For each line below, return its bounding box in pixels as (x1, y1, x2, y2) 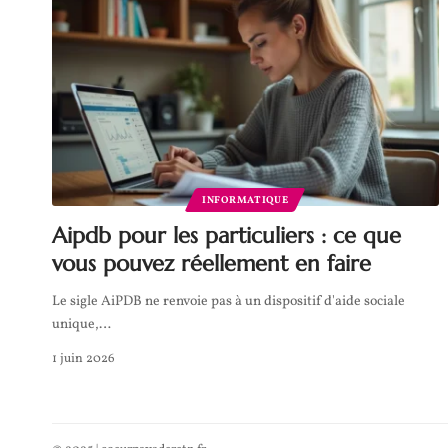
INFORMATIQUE (202, 192, 289, 207)
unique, (52, 314, 99, 334)
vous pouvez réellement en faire (52, 249, 371, 277)
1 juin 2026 (52, 349, 115, 368)
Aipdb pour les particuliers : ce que (52, 221, 401, 249)
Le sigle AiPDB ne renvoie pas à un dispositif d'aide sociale (52, 291, 405, 311)
